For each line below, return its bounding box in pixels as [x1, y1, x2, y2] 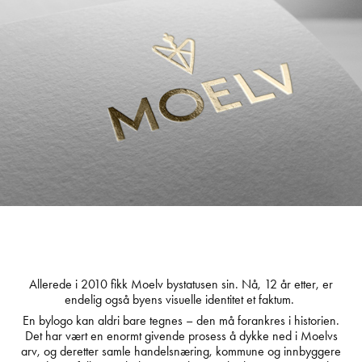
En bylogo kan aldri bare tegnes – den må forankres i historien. [23, 312, 339, 328]
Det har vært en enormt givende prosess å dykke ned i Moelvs [24, 327, 338, 343]
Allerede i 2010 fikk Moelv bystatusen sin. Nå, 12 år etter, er [29, 276, 333, 292]
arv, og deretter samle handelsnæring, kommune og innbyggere [21, 343, 341, 359]
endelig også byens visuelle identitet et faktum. [65, 291, 297, 307]
